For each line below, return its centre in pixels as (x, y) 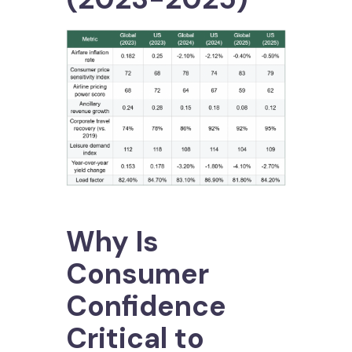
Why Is (112, 242)
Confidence (146, 306)
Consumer (137, 274)
